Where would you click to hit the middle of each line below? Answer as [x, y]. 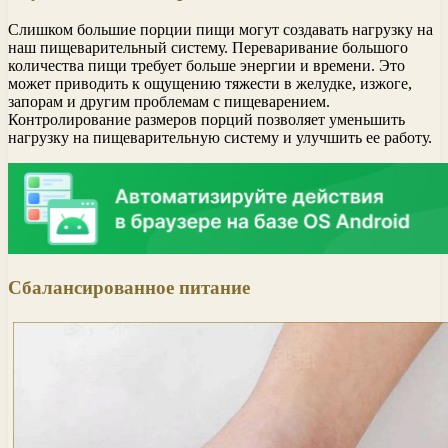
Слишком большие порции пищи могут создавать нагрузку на [220, 29]
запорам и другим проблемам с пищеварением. [169, 101]
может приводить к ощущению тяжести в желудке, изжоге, [210, 83]
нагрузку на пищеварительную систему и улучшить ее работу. [220, 137]
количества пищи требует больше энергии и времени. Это [206, 65]
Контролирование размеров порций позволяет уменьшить [206, 119]
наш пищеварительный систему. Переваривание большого [208, 47]
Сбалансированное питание [129, 287]
